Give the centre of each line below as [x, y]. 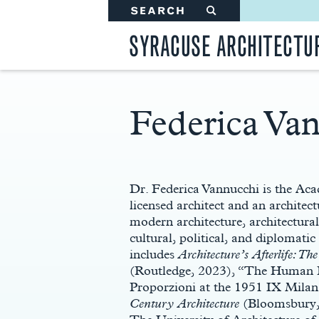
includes [154, 254]
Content [147, 155]
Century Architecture [184, 303]
